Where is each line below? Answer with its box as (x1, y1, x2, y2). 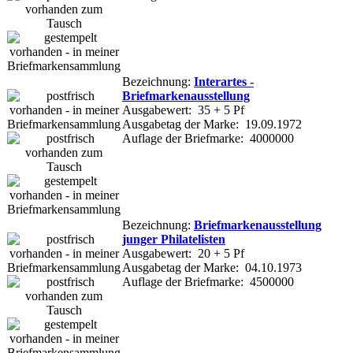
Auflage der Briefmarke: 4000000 (122, 131, 294, 145)
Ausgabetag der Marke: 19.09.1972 (122, 117, 302, 131)
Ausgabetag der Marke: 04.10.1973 (122, 260, 302, 274)
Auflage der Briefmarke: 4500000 (122, 274, 294, 288)
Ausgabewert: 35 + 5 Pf (122, 102, 244, 117)
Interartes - (194, 74, 254, 88)
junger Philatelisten (122, 232, 225, 246)
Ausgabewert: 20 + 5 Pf (122, 246, 244, 260)
